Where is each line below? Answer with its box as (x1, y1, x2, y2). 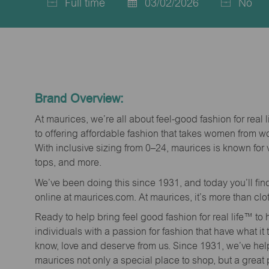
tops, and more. (35, 157, 101, 169)
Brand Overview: (35, 89, 124, 107)
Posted (114, 8, 147, 21)
